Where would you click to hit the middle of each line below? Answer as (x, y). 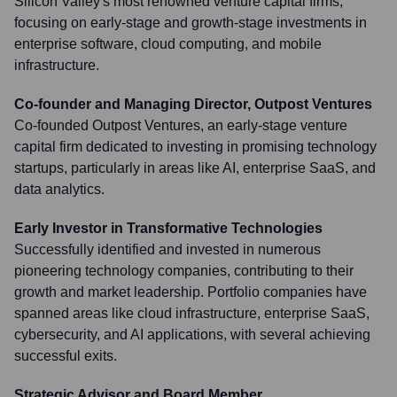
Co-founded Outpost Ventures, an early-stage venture (181, 125)
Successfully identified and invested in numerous (167, 249)
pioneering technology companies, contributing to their (184, 271)
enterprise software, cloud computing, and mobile (168, 44)
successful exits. (66, 356)
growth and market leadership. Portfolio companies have (191, 292)
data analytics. (59, 189)
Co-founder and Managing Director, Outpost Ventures (193, 104)
